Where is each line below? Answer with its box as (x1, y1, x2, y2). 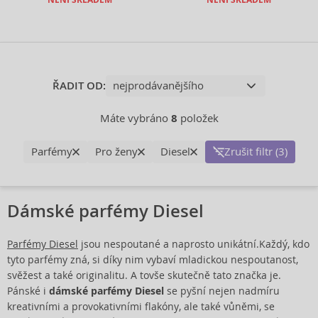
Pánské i (7, 285, 49, 297)
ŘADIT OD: (53, 79, 106, 93)
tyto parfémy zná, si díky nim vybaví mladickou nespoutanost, (7, 253, 298, 266)
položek (177, 111, 219, 125)
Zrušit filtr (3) (224, 145, 287, 158)
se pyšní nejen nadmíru (164, 285, 280, 297)
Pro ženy (94, 145, 138, 158)
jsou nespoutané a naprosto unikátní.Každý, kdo (78, 238, 309, 251)
